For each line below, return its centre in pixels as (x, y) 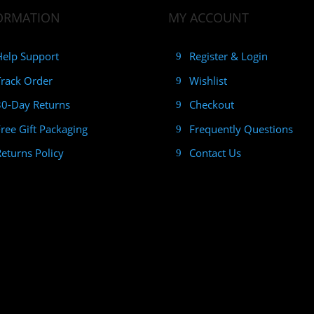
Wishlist (209, 80)
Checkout (212, 105)
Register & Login (229, 56)
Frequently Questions (241, 129)
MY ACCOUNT (209, 17)
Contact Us (216, 153)
